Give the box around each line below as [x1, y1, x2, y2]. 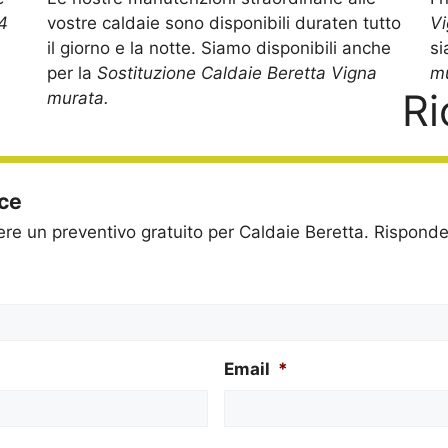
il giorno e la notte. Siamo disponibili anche [46, 38, 391, 59]
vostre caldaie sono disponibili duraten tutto [46, 13, 401, 34]
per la [46, 63, 97, 84]
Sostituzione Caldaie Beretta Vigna [96, 63, 377, 84]
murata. [46, 88, 109, 109]
